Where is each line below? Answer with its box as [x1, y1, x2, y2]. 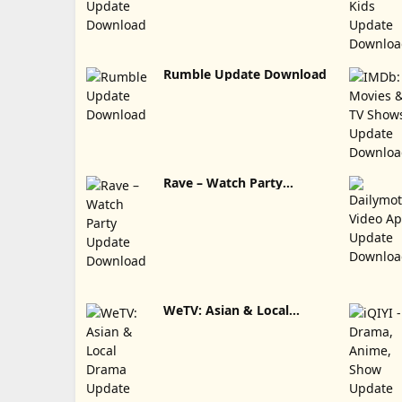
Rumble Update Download [214, 66, 327, 83]
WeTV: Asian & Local [162, 301, 289, 319]
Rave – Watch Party [162, 174, 283, 191]
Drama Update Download [207, 315, 320, 332]
